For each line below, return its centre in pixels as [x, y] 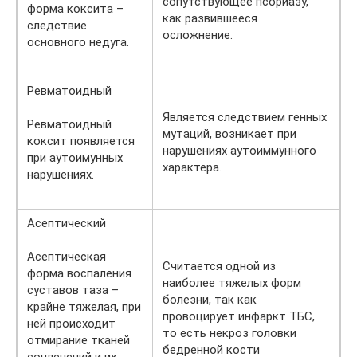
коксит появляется [81, 141]
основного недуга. [78, 43]
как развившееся [210, 19]
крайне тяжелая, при [84, 307]
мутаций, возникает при [229, 134]
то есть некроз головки [229, 333]
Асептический [67, 224]
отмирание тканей [78, 341]
